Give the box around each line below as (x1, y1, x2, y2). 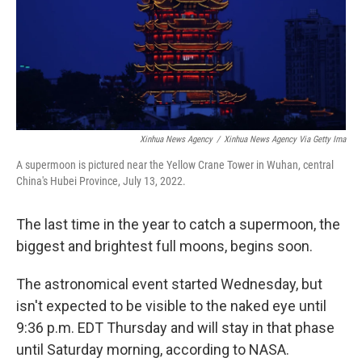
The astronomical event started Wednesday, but (16, 275, 322, 293)
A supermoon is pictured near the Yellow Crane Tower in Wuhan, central (16, 158, 334, 171)
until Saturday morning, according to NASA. (16, 340, 289, 358)
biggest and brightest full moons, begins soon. (16, 237, 313, 255)
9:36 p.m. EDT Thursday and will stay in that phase (16, 318, 335, 336)
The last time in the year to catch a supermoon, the (16, 215, 340, 233)
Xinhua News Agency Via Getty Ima (224, 133, 346, 145)
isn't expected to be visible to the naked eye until (16, 297, 326, 314)
